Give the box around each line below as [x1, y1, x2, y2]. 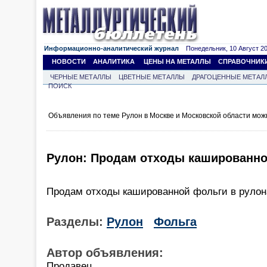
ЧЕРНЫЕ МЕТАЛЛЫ [50, 73, 111, 80]
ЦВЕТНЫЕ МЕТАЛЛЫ [119, 73, 185, 80]
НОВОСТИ [52, 58, 86, 65]
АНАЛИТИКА [93, 58, 135, 65]
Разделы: [46, 215, 107, 228]
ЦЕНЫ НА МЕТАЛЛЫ [144, 58, 211, 65]
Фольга [154, 215, 197, 228]
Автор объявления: [46, 246, 163, 259]
